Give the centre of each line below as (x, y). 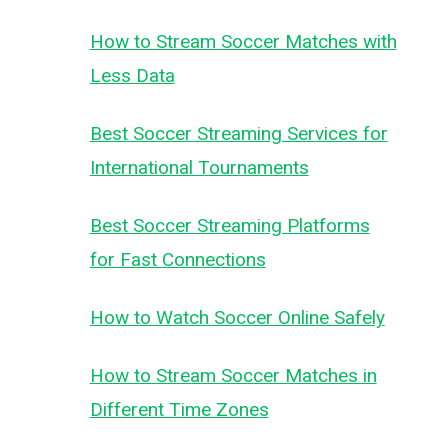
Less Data (132, 75)
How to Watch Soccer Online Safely (237, 317)
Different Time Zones (179, 409)
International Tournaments (199, 167)
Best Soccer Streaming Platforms (229, 225)
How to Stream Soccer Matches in (233, 375)
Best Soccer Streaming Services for (238, 133)
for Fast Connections (177, 259)
